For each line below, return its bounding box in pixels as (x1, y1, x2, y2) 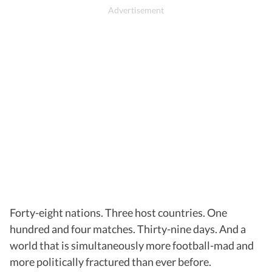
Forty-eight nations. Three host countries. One (10, 205, 227, 219)
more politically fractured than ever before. (10, 254, 211, 268)
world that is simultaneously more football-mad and (10, 238, 254, 252)
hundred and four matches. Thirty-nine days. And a (10, 222, 246, 236)
